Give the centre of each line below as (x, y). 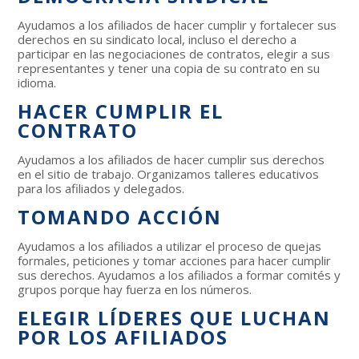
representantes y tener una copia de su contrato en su (169, 68)
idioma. (37, 82)
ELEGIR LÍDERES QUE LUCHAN (175, 317)
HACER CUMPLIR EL (121, 111)
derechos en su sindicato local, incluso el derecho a (157, 39)
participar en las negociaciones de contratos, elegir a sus (174, 53)
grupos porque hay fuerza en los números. (135, 289)
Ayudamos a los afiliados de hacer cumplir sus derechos (171, 159)
